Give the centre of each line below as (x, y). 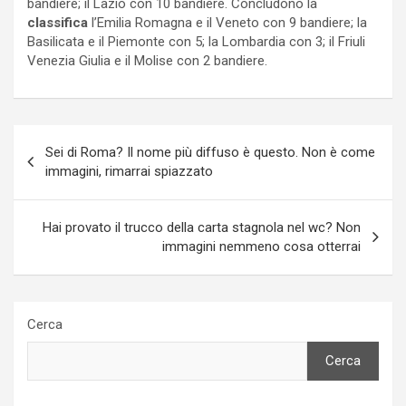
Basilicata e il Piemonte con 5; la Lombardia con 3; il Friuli (196, 41)
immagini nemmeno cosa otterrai (261, 246)
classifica (58, 22)
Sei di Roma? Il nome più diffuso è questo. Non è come (210, 152)
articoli (50, 167)
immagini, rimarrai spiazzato (129, 171)
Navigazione (76, 138)
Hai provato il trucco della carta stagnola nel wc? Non (202, 227)
